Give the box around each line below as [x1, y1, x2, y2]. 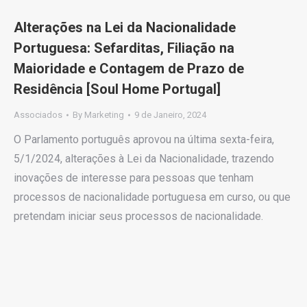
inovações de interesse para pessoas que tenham [14, 171, 254, 185]
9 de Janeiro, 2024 [134, 110, 206, 121]
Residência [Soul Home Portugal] [14, 81, 221, 98]
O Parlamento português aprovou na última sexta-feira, [14, 133, 274, 147]
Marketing [84, 110, 124, 121]
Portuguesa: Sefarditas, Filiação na [14, 40, 234, 57]
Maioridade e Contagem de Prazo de [14, 60, 244, 77]
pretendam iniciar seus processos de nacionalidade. [14, 210, 263, 223]
